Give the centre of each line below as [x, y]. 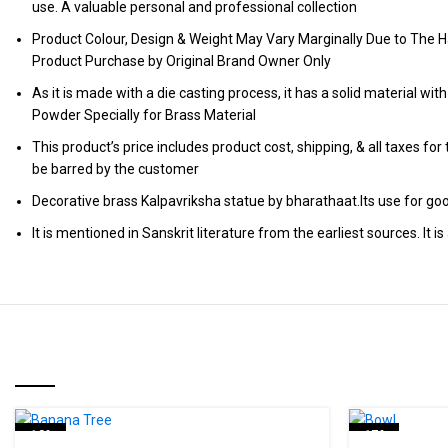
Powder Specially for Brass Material [144, 115]
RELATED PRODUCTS [124, 359]
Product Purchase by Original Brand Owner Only [181, 61]
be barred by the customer [115, 169]
